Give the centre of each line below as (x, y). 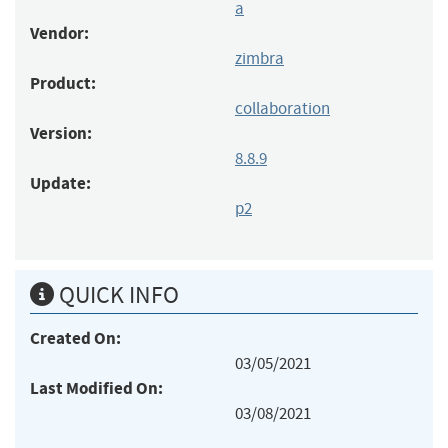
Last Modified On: (96, 388)
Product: (63, 83)
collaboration (282, 108)
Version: (61, 133)
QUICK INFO (116, 294)
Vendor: (59, 33)
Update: (60, 183)
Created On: (75, 338)
